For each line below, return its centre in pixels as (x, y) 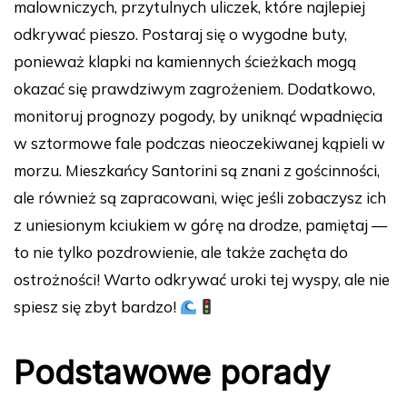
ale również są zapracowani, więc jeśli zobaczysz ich (200, 198)
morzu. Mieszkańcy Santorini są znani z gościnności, (197, 171)
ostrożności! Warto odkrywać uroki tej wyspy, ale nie (202, 280)
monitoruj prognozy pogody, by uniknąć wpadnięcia (198, 116)
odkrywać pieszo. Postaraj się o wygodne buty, (180, 35)
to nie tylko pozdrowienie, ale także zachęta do (181, 253)
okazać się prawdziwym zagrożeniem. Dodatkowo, (194, 89)
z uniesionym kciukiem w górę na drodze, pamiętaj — (200, 225)
